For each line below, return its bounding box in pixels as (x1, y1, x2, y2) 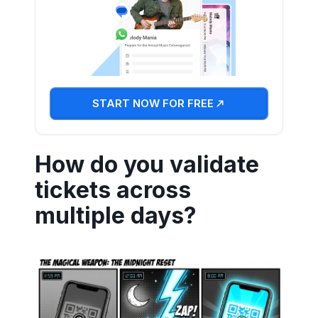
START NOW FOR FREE (92, 96, 214, 110)
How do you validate (35, 150, 259, 178)
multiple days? (35, 201, 197, 229)
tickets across (35, 175, 191, 204)
